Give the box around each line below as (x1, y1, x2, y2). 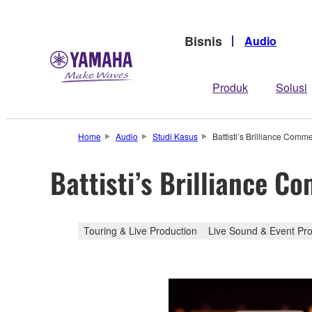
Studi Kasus (152, 130, 198, 142)
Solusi (276, 79, 307, 95)
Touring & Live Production (84, 223, 197, 237)
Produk (212, 79, 248, 95)
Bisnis (185, 31, 222, 50)
